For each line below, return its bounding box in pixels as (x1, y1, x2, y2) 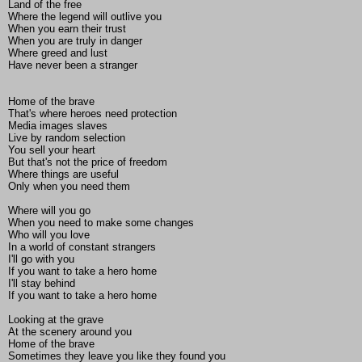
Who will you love (8, 229, 90, 242)
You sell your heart (8, 144, 95, 157)
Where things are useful (8, 168, 119, 181)
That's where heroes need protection (8, 107, 177, 120)
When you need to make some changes (8, 217, 194, 229)
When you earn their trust (8, 23, 126, 36)
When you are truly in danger (8, 35, 142, 48)
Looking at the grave (8, 314, 103, 326)
